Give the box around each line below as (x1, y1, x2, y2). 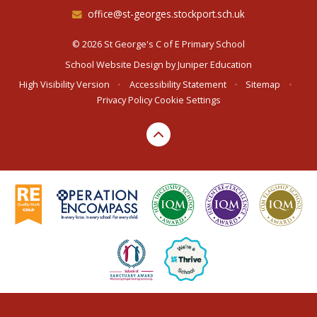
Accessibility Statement (129, 78, 226, 91)
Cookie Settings (154, 93, 221, 107)
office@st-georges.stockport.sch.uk (87, 6, 245, 21)
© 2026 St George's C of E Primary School (72, 38, 245, 51)
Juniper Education (178, 57, 252, 71)
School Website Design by (65, 57, 178, 71)
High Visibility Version (19, 78, 110, 91)
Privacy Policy (96, 93, 152, 107)
